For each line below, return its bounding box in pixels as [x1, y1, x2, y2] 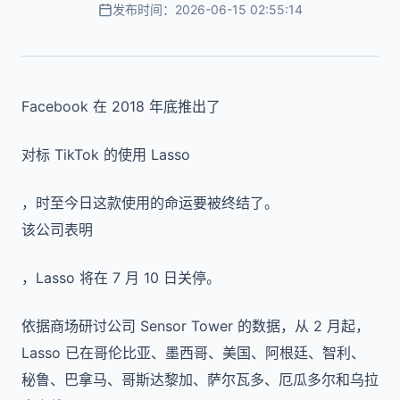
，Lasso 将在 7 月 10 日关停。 [21, 269, 221, 287]
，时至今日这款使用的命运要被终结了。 [21, 194, 279, 212]
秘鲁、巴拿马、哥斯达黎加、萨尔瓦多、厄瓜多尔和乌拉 [21, 371, 379, 388]
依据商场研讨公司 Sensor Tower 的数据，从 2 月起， [21, 317, 370, 335]
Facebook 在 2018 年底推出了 [21, 97, 221, 115]
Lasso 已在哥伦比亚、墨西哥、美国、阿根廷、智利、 [21, 344, 365, 362]
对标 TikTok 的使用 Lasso [21, 146, 190, 163]
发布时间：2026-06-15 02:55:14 [112, 2, 303, 17]
